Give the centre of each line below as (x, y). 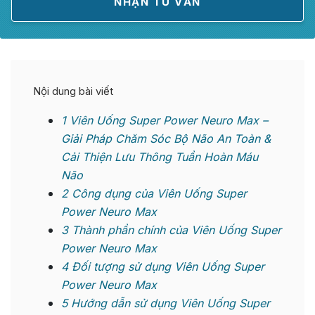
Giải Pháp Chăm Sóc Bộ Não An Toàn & (166, 139)
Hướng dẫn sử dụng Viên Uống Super (169, 303)
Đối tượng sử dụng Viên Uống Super (166, 267)
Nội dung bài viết (73, 91)
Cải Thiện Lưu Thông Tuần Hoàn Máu (160, 157)
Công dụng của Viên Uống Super (157, 194)
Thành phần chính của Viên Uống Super (175, 230)
